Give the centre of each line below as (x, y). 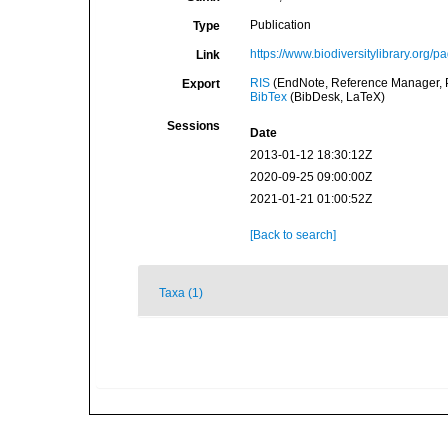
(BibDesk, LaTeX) (335, 97)
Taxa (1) (181, 293)
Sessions (193, 126)
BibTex (268, 97)
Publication (280, 25)
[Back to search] (292, 235)
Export (200, 84)
